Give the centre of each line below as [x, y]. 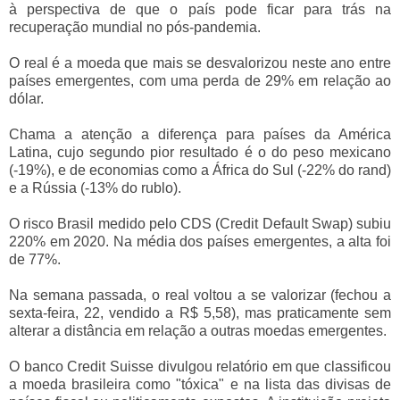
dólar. [26, 98]
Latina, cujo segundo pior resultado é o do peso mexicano [200, 152]
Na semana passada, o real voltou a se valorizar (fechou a [200, 295]
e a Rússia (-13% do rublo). [95, 187]
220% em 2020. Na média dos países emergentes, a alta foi [200, 241]
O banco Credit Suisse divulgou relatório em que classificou [200, 366]
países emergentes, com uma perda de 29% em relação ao [200, 80]
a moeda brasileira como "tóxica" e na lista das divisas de [200, 384]
